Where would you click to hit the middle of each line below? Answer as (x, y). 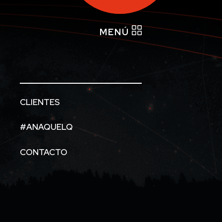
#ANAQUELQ (46, 127)
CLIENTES (40, 102)
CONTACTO (43, 152)
